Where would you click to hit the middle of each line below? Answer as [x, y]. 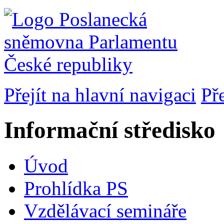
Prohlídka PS [76, 188]
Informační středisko [110, 130]
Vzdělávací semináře [105, 210]
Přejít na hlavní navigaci [100, 95]
